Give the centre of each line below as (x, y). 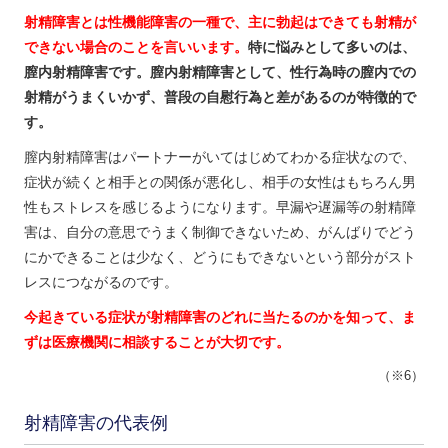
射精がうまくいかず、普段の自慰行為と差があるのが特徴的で (219, 96)
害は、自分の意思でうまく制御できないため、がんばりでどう (219, 231)
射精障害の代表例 (95, 422)
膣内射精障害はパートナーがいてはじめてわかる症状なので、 (219, 156)
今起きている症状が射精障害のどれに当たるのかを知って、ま (219, 316)
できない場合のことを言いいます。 (135, 46)
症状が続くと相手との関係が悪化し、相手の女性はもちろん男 (219, 181)
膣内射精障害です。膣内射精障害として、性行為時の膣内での (219, 71)
